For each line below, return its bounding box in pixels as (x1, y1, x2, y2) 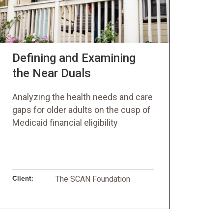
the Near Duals (12, 66, 91, 80)
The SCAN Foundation (55, 174, 130, 184)
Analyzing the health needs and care (12, 92, 153, 102)
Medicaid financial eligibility (12, 117, 118, 128)
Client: (12, 174, 33, 183)
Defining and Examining (12, 51, 136, 65)
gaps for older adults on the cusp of (12, 105, 151, 115)
